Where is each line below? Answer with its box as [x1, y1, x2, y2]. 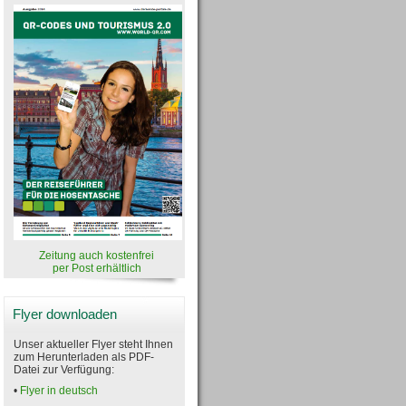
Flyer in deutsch [20, 384, 98, 398]
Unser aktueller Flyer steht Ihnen [14, 337, 173, 351]
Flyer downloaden [13, 306, 117, 322]
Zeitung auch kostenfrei [39, 248, 154, 262]
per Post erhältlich [52, 261, 141, 275]
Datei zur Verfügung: [14, 362, 114, 376]
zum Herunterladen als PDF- [14, 350, 154, 363]
